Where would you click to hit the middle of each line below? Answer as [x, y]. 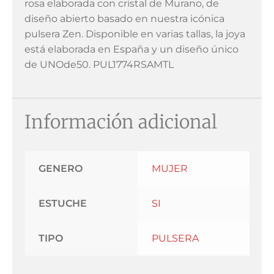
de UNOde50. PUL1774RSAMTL [99, 65]
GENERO [60, 169]
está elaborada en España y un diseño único [131, 50]
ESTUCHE [62, 204]
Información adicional [121, 122]
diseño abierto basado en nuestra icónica [124, 19]
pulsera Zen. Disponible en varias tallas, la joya [135, 34]
